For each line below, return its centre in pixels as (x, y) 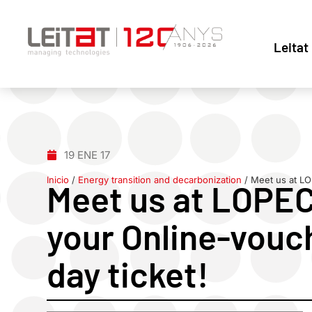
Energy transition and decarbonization (160, 179)
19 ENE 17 (87, 155)
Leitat (291, 47)
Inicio (58, 179)
